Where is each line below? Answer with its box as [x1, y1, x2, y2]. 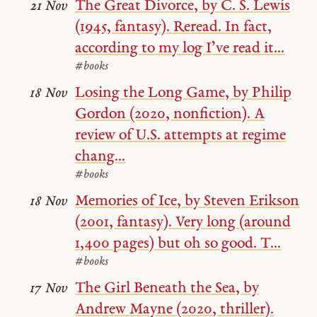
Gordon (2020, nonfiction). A [75, 106, 265, 122]
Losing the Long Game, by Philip [75, 85, 292, 101]
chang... [75, 149, 126, 165]
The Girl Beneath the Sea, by [75, 279, 260, 296]
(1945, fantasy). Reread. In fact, [75, 19, 272, 36]
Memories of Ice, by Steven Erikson [75, 192, 300, 209]
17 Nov [30, 281, 69, 296]
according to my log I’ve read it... [75, 40, 285, 57]
